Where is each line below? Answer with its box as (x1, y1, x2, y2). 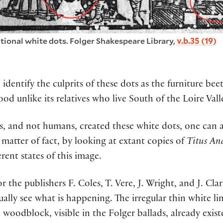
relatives (56, 95, 90, 106)
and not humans (5, 122, 75, 133)
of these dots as (86, 80, 151, 91)
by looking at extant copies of (62, 137, 187, 148)
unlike (17, 95, 44, 106)
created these (77, 122, 134, 133)
